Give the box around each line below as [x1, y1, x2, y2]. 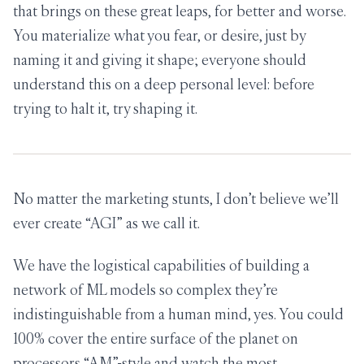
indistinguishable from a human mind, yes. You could [13, 305, 344, 323]
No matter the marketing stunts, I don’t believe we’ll [13, 189, 339, 208]
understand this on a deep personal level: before [13, 75, 314, 93]
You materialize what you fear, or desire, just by [13, 26, 305, 45]
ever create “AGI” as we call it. [13, 214, 200, 232]
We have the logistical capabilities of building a [13, 256, 310, 275]
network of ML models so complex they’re [13, 280, 278, 299]
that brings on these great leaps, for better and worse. [13, 2, 346, 20]
